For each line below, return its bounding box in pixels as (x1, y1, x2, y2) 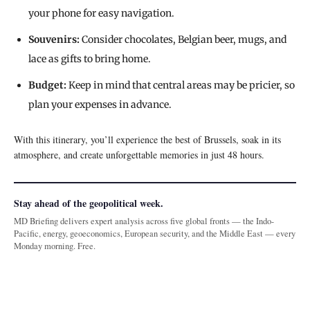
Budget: (28, 79, 66, 92)
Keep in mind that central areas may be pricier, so (66, 79, 295, 92)
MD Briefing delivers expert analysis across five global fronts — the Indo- (14, 215, 274, 228)
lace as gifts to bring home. (28, 53, 151, 66)
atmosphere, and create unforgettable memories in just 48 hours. (14, 148, 264, 162)
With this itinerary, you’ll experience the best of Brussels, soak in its (14, 133, 281, 147)
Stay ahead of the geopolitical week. (14, 196, 163, 211)
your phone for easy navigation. (28, 7, 174, 20)
